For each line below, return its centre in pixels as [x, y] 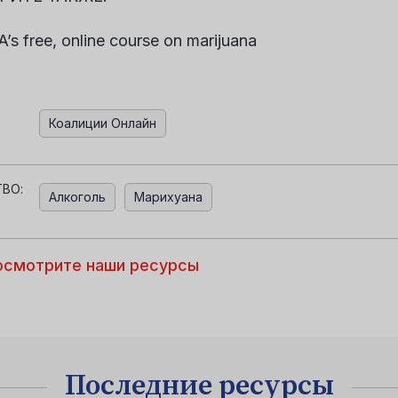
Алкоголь [77, 197]
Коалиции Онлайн [103, 123]
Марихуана [168, 197]
